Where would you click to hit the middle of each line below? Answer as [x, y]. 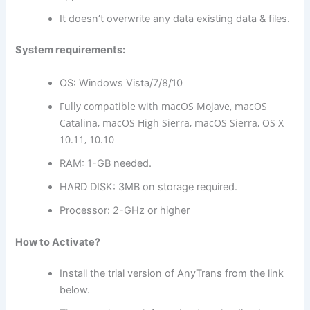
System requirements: [71, 50]
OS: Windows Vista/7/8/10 [121, 83]
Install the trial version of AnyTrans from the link [172, 274]
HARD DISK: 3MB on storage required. [149, 186]
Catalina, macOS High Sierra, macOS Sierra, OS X [172, 122]
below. [75, 290]
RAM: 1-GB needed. [106, 163]
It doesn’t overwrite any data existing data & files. [175, 18]
